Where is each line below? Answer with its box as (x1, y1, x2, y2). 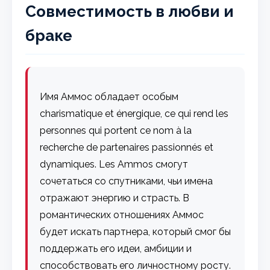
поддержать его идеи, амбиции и (40, 242, 192, 254)
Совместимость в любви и (25, 2, 234, 20)
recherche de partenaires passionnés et (40, 141, 214, 153)
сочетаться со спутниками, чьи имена (40, 175, 213, 187)
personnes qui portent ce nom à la (40, 124, 192, 136)
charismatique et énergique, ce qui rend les (40, 107, 229, 119)
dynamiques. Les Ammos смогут (40, 158, 189, 170)
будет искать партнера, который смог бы (40, 225, 231, 237)
